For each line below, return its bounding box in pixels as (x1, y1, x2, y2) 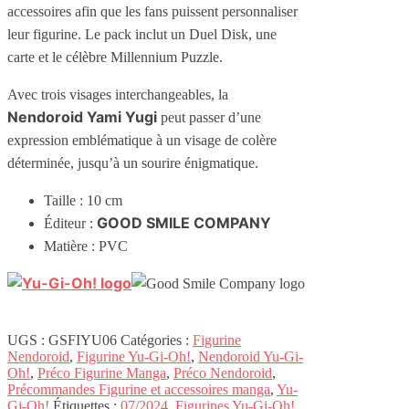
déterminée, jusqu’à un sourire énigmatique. (7, 155, 258, 172)
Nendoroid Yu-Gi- (198, 349, 303, 365)
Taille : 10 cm (44, 193, 122, 209)
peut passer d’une (157, 110, 261, 126)
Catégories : (121, 332, 193, 349)
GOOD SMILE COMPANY (97, 214, 271, 233)
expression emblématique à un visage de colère (7, 132, 277, 149)
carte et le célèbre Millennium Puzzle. (7, 49, 223, 66)
